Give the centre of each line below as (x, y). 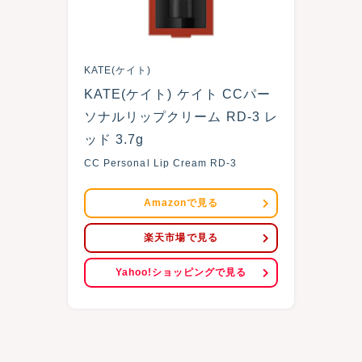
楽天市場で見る (181, 238)
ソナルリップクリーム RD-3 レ (181, 117)
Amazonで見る (181, 203)
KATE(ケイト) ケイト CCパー (177, 94)
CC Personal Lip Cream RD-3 (161, 163)
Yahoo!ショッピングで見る (181, 272)
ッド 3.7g (114, 139)
